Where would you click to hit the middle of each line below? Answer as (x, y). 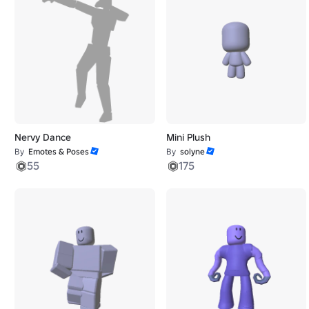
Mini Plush (188, 137)
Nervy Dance (43, 137)
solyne (192, 151)
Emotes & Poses (59, 151)
